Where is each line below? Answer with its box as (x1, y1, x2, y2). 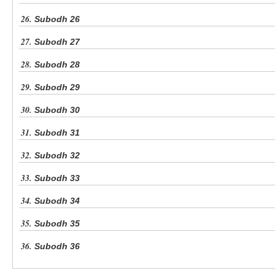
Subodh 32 (34, 150, 80, 161)
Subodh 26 (34, 14, 80, 25)
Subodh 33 (34, 173, 80, 184)
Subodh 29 (34, 82, 80, 93)
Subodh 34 (34, 196, 80, 206)
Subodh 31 (34, 128, 80, 138)
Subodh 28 (34, 60, 80, 70)
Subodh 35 (34, 219, 80, 229)
